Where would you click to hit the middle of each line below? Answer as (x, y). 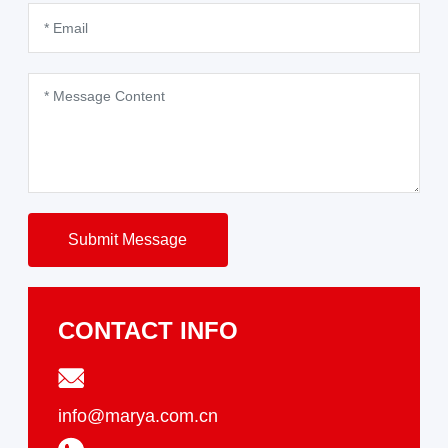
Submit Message (128, 240)
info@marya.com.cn (137, 416)
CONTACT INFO (147, 331)
